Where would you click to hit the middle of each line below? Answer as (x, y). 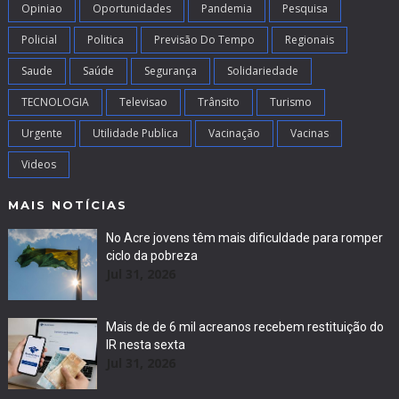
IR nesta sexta (145, 345)
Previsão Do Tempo (204, 40)
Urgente (41, 134)
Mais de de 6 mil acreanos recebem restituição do (244, 327)
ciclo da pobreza (151, 256)
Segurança (170, 71)
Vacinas (309, 134)
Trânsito (218, 102)
